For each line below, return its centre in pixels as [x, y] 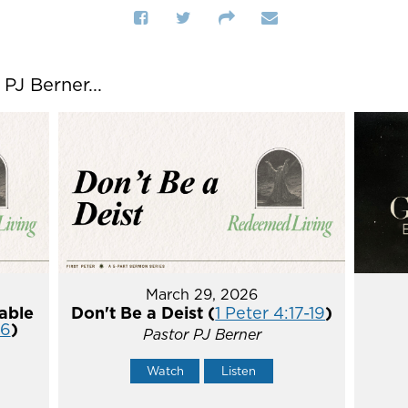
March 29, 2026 [202, 295]
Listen [239, 371]
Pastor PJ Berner [202, 335]
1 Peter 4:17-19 [270, 313]
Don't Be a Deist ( [143, 313]
